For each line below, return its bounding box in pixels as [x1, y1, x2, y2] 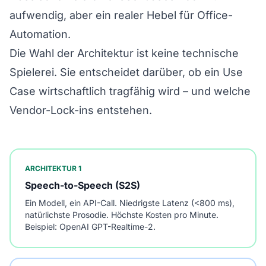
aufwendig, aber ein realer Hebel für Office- [9, 8, 233, 21]
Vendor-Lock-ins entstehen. [9, 103, 152, 116]
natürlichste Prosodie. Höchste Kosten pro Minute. [25, 209, 218, 220]
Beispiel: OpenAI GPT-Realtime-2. [25, 221, 156, 232]
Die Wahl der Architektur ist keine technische [9, 46, 239, 59]
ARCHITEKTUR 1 [25, 163, 81, 173]
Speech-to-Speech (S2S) [25, 179, 140, 191]
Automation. [9, 27, 71, 40]
